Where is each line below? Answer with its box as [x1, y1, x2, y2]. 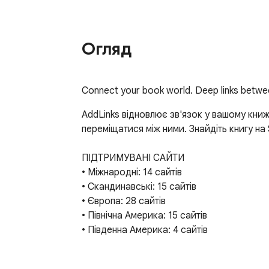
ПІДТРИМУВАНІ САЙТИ [82, 152, 184, 165]
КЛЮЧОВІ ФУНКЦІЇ [82, 253, 166, 265]
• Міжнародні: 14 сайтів [82, 166, 182, 179]
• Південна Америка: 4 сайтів [82, 224, 208, 237]
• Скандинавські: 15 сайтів [82, 181, 196, 193]
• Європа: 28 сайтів [82, 195, 166, 208]
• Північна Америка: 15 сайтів [82, 210, 207, 222]
